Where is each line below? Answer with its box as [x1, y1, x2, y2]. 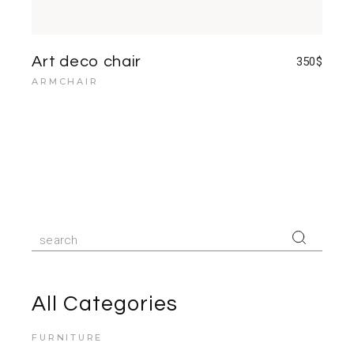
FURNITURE [32, 331, 104, 343]
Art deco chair [32, 53, 142, 70]
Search [31, 225, 73, 242]
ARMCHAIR [32, 75, 99, 87]
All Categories [32, 292, 178, 315]
